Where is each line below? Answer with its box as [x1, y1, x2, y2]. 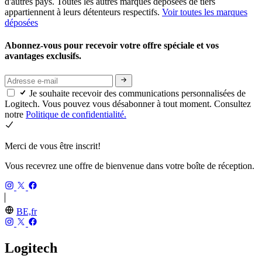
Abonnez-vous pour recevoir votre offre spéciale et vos [5, 40, 219, 51]
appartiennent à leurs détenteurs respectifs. [5, 7, 162, 18]
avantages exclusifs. [5, 51, 84, 61]
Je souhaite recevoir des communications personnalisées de [29, 88, 246, 99]
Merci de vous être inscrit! [5, 141, 101, 151]
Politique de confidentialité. [26, 109, 126, 120]
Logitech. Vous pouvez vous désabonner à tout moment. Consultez [5, 99, 251, 109]
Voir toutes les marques [162, 7, 247, 18]
